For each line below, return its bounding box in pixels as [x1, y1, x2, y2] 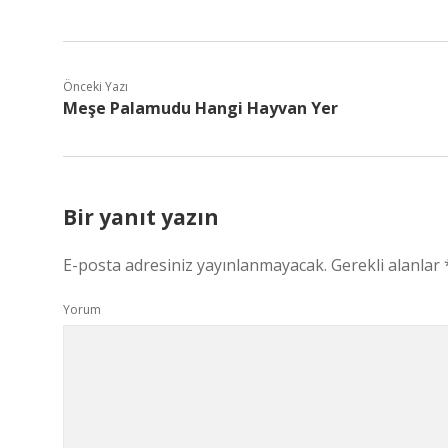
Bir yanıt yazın [63, 203, 219, 231]
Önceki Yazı [63, 78, 128, 95]
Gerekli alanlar [331, 254, 444, 276]
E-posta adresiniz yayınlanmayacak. [63, 254, 327, 276]
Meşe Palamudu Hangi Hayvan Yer [63, 97, 338, 119]
